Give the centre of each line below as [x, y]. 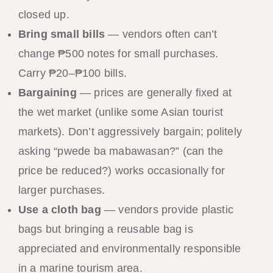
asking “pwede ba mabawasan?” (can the [121, 151]
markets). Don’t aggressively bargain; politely [130, 131]
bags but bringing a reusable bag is [105, 229]
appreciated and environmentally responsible [129, 248]
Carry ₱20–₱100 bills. [72, 73]
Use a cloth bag [59, 209]
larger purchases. [62, 190]
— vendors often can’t [161, 34]
